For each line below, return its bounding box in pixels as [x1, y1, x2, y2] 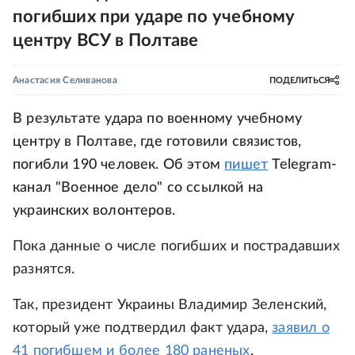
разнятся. [13, 262, 75, 277]
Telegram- [268, 158, 337, 172]
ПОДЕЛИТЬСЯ [269, 75, 330, 85]
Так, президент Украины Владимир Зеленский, [13, 298, 327, 312]
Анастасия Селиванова [13, 75, 117, 85]
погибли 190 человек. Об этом [13, 158, 225, 172]
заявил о [272, 321, 330, 335]
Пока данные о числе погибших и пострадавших [13, 239, 340, 254]
